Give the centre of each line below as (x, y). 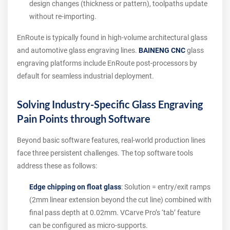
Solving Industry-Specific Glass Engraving (110, 104)
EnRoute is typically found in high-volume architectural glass (112, 37)
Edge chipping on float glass (75, 187)
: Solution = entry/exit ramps (166, 187)
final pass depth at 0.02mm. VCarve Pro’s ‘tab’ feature (115, 213)
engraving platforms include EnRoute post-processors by (107, 63)
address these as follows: (57, 166)
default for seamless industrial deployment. (85, 76)
